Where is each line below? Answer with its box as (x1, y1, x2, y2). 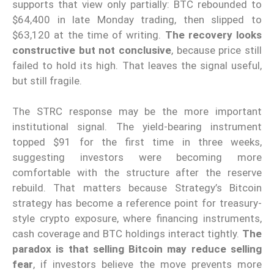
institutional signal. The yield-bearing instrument (12, 120, 262, 133)
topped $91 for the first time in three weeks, (12, 136, 262, 149)
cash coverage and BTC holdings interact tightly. (12, 228, 242, 240)
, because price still (171, 43, 262, 56)
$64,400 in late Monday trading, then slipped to (12, 13, 262, 26)
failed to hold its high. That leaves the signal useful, (12, 59, 262, 72)
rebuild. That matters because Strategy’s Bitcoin (12, 182, 262, 194)
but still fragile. (12, 74, 82, 87)
